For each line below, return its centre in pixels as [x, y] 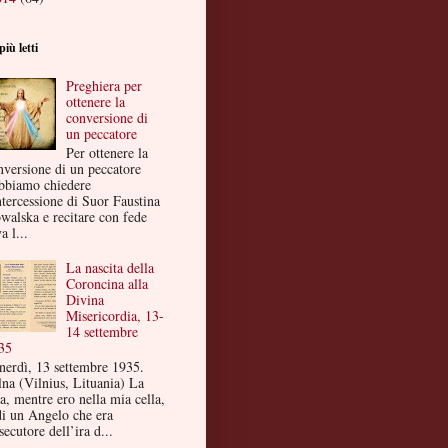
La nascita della [110, 268]
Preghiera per [104, 85]
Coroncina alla [107, 284]
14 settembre [102, 332]
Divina [85, 300]
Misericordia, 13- [115, 316]
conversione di [107, 117]
